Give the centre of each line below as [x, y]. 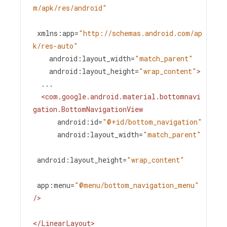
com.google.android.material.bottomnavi [123, 97]
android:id [78, 122]
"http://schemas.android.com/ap [140, 33]
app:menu [54, 185]
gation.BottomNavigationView [88, 109]
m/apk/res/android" [70, 8]
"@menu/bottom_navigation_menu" [137, 185]
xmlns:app [56, 33]
